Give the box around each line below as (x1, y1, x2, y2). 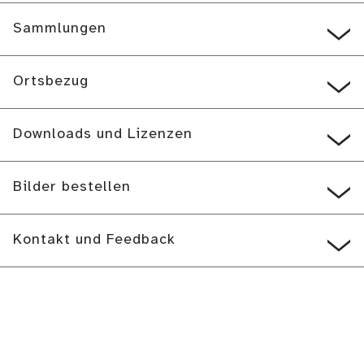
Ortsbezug (13, 74, 89, 89)
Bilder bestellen (13, 180, 131, 195)
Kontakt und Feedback (13, 232, 175, 248)
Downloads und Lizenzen (13, 127, 193, 142)
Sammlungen (13, 21, 106, 37)
